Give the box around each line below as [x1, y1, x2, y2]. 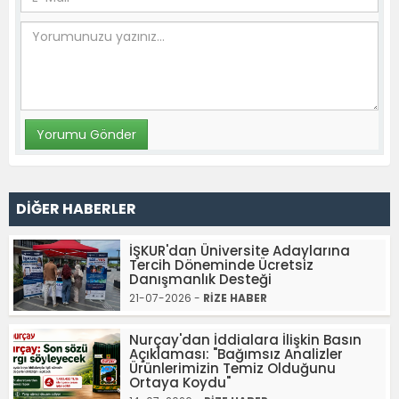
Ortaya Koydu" [129, 373, 231, 392]
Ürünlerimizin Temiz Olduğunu [129, 359, 336, 378]
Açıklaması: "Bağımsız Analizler [129, 345, 343, 363]
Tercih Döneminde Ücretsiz [129, 256, 313, 274]
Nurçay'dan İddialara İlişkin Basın [129, 330, 362, 349]
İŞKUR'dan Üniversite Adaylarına [129, 241, 350, 260]
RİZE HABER [203, 290, 267, 305]
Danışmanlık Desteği [129, 270, 272, 289]
